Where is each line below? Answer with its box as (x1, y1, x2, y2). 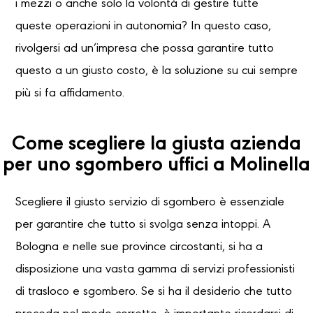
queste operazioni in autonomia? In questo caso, (15, 20, 271, 34)
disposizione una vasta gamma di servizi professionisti (15, 263, 295, 277)
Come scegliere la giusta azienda (12, 134, 301, 156)
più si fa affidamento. (15, 87, 124, 101)
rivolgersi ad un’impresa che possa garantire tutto (15, 43, 274, 56)
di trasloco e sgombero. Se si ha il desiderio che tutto (15, 286, 292, 299)
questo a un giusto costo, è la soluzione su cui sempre (15, 65, 298, 78)
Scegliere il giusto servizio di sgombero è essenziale (15, 196, 284, 210)
